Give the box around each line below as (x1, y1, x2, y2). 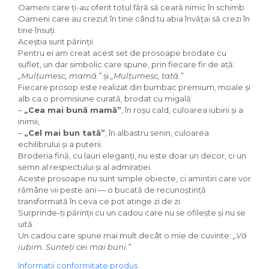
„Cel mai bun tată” (24, 128, 105, 138)
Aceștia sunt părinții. (18, 37, 95, 46)
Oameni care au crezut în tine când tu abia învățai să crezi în (18, 14, 250, 23)
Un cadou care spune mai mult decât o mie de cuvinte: (18, 231, 233, 240)
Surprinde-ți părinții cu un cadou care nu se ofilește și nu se (18, 208, 246, 217)
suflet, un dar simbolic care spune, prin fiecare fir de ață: (18, 59, 235, 69)
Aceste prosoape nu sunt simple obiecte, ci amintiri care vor (18, 174, 251, 183)
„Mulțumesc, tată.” (110, 71, 183, 80)
